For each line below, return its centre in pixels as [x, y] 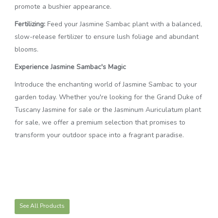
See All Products [42, 206]
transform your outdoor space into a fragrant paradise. [99, 135]
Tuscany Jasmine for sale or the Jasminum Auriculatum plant [108, 110]
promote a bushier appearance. [63, 7]
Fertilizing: [30, 24]
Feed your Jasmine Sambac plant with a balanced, [124, 24]
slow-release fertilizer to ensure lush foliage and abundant [107, 37]
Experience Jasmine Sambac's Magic [70, 67]
